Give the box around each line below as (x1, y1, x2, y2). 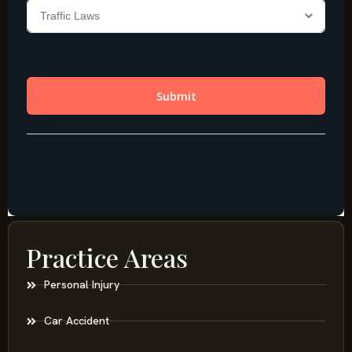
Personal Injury (43, 277, 119, 292)
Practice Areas (26, 240, 188, 275)
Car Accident (43, 313, 109, 328)
